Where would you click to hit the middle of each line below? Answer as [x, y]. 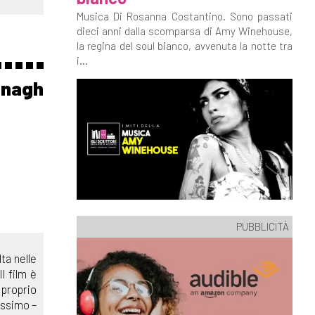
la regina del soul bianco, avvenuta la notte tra [184, 46]
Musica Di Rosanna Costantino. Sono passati [184, 16]
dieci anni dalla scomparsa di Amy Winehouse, [184, 31]
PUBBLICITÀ [263, 226]
